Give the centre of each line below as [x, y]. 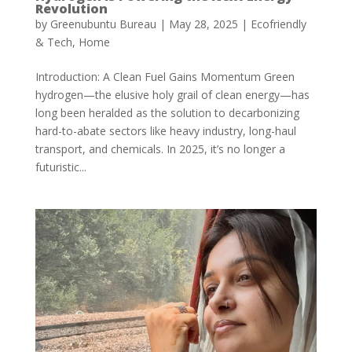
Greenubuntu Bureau [103, 24]
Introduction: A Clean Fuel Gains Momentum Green [165, 77]
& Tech [53, 42]
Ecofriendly [278, 24]
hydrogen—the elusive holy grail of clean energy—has [172, 95]
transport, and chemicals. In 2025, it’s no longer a [160, 149]
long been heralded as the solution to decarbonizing [167, 113]
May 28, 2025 [203, 24]
